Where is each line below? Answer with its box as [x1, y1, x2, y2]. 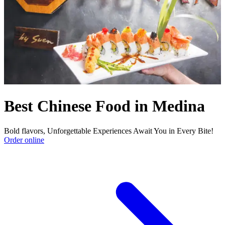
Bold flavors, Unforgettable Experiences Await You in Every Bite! [4, 126, 213, 135]
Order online [4, 135, 44, 144]
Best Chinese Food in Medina [4, 97, 205, 116]
